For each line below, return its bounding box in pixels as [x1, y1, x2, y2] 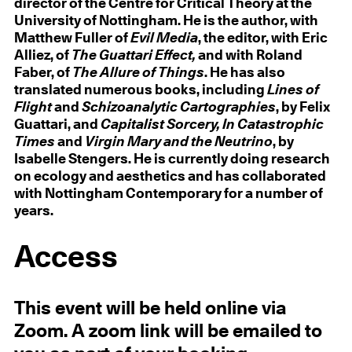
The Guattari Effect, [71, 48, 196, 63]
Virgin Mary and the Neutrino [84, 134, 273, 149]
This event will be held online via [13, 299, 287, 318]
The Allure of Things [71, 65, 204, 80]
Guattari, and [13, 117, 101, 132]
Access [13, 243, 118, 274]
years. [13, 203, 53, 218]
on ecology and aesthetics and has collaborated [13, 169, 326, 184]
